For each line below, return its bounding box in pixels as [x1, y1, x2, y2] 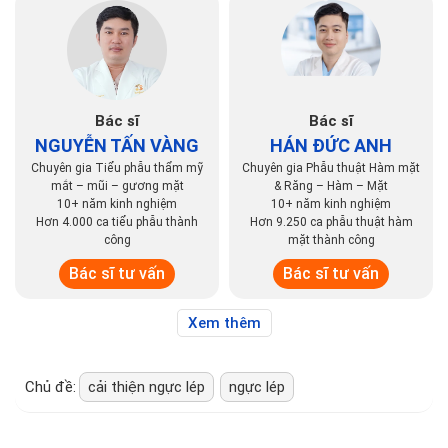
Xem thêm [187, 313, 261, 332]
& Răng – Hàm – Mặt [274, 178, 388, 193]
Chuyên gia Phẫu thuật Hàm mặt [242, 160, 420, 175]
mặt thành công [287, 232, 375, 247]
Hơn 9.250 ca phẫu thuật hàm [249, 214, 413, 229]
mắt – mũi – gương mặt [50, 178, 184, 193]
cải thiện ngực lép [88, 377, 205, 396]
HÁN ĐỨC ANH [270, 134, 392, 156]
